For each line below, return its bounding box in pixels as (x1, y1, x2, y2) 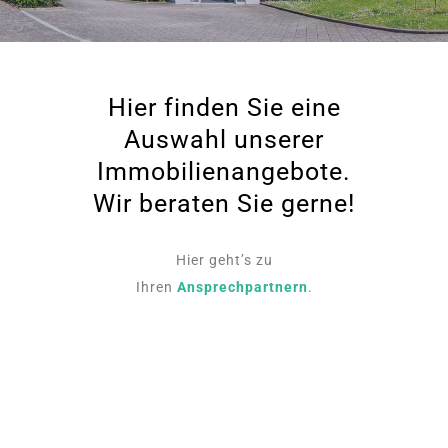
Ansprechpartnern (176, 279, 308, 296)
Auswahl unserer (124, 125, 324, 155)
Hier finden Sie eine (107, 93, 341, 123)
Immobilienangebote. (97, 157, 351, 187)
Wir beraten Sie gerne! (93, 189, 355, 219)
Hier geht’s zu (175, 252, 273, 269)
